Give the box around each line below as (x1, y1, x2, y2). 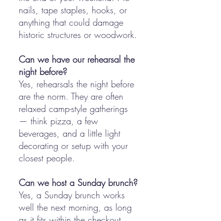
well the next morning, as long (19, 201, 132, 213)
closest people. (19, 152, 75, 164)
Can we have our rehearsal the (19, 53, 135, 65)
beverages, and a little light (19, 127, 120, 139)
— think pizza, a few (19, 115, 98, 127)
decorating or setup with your (19, 140, 128, 151)
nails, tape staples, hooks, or (19, 4, 127, 16)
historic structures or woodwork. (19, 29, 137, 40)
